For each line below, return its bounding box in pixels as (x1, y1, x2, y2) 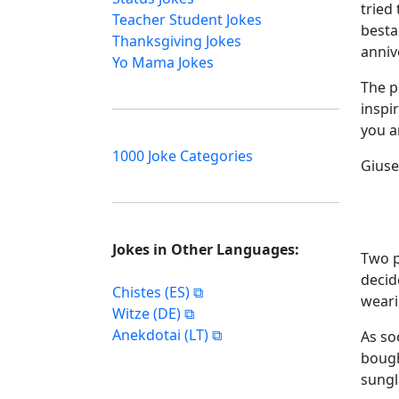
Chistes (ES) (112, 282, 190, 302)
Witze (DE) (112, 304, 181, 323)
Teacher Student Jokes (112, 10, 262, 29)
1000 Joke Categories (112, 146, 253, 166)
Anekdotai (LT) (112, 325, 208, 345)
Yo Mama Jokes (112, 53, 214, 72)
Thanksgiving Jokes (112, 31, 241, 51)
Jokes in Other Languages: (112, 240, 299, 259)
